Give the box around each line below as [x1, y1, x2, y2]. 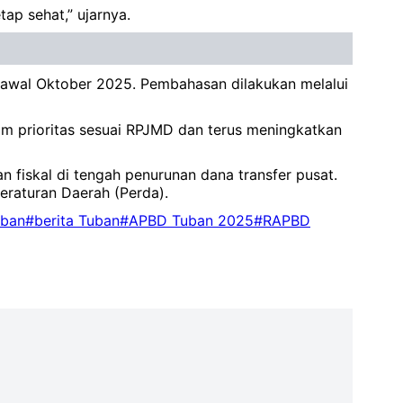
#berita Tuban [25, 210, 120, 229]
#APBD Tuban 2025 [120, 210, 254, 229]
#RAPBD [254, 210, 310, 229]
